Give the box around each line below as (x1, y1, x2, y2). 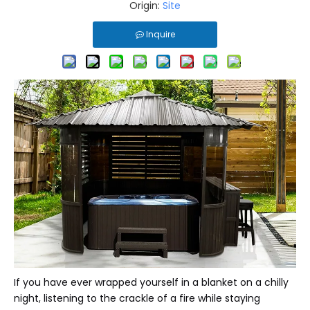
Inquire (145, 28, 175, 41)
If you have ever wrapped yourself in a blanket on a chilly (14, 275, 289, 290)
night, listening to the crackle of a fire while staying (14, 291, 260, 306)
